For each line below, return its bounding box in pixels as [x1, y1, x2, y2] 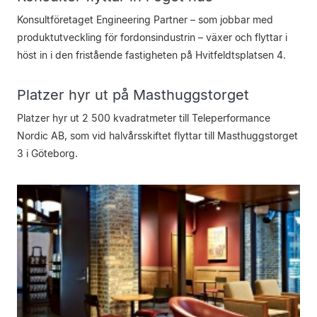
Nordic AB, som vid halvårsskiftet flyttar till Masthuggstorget [17, 129, 298, 142]
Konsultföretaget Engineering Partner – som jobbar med [17, 13, 273, 25]
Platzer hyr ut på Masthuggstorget [17, 86, 249, 103]
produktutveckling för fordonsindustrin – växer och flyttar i [17, 31, 287, 43]
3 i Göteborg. [17, 147, 78, 159]
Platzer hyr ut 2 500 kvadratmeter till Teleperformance [17, 112, 270, 124]
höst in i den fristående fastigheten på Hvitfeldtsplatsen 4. [17, 49, 286, 61]
